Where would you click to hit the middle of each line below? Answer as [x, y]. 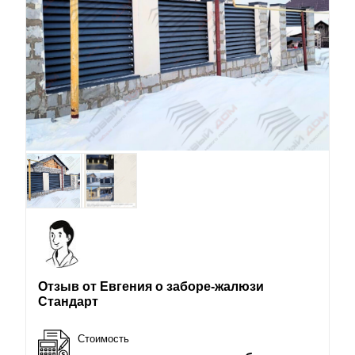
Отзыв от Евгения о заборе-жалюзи [151, 286]
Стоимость [103, 338]
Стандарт [68, 301]
